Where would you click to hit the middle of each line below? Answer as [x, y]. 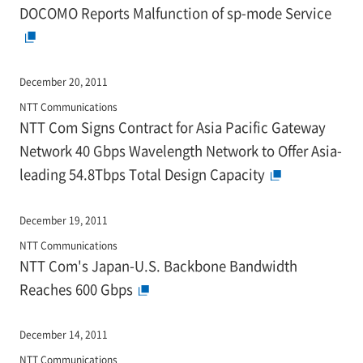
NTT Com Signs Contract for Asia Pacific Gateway [172, 128]
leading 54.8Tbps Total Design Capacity [142, 175]
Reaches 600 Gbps [76, 289]
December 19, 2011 [63, 220]
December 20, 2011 [63, 82]
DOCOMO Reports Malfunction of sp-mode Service [175, 13]
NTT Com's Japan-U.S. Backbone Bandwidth [158, 265]
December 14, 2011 [63, 335]
